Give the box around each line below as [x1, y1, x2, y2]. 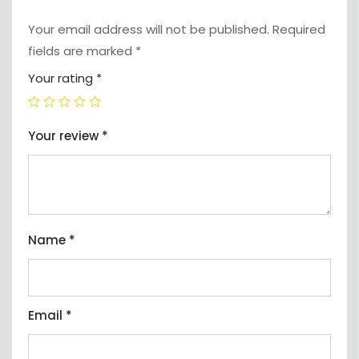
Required [272, 21, 325, 38]
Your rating [28, 70, 96, 87]
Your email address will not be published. [28, 21, 269, 38]
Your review [28, 127, 102, 145]
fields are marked [28, 42, 135, 60]
